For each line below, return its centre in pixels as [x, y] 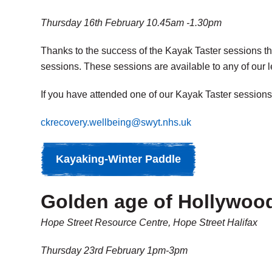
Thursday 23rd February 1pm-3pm [114, 250]
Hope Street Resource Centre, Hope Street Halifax [149, 223]
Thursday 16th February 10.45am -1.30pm [131, 23]
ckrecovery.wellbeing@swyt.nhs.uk [116, 122]
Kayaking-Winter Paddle [118, 159]
